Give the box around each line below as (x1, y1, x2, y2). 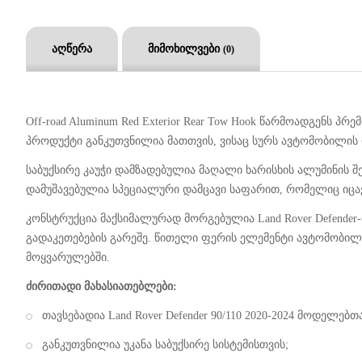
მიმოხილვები (148, 42, 223, 55)
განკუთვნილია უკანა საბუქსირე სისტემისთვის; (42, 338, 288, 351)
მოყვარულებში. (26, 250, 110, 263)
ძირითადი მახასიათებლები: (26, 280, 177, 293)
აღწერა (52, 42, 92, 55)
